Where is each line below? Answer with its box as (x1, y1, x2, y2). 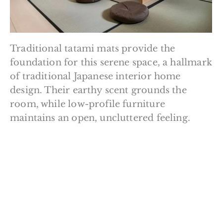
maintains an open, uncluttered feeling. (10, 112, 191, 124)
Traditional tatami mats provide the (10, 43, 175, 55)
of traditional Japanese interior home (10, 71, 181, 82)
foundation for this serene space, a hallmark (10, 57, 212, 68)
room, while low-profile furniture (10, 99, 165, 110)
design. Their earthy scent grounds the (10, 85, 187, 96)
